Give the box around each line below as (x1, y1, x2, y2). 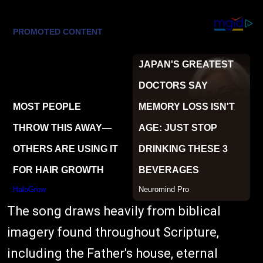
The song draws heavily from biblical (7, 203, 221, 218)
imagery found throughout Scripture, (7, 224, 219, 240)
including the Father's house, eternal (7, 245, 218, 261)
